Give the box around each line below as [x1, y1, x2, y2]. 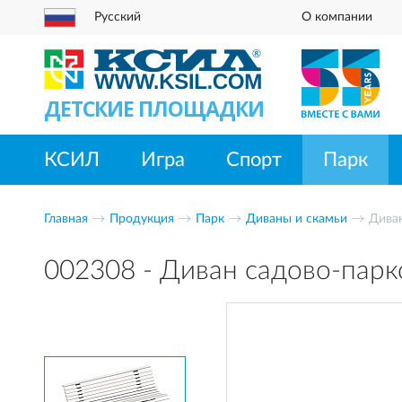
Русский [94, 11, 141, 23]
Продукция [109, 213, 174, 225]
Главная [44, 213, 88, 225]
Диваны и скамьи [246, 213, 347, 225]
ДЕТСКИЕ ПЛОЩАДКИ [44, 94, 264, 123]
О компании [301, 11, 372, 23]
